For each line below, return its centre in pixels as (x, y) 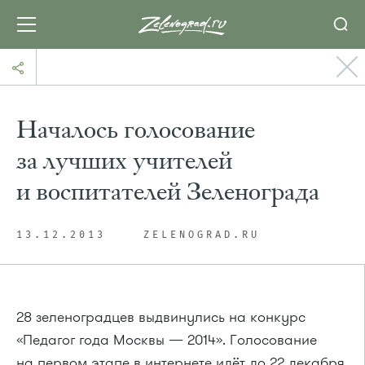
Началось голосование (136, 130)
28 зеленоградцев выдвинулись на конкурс (161, 317)
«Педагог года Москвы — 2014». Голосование (167, 340)
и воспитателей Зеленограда (168, 191)
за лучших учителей (124, 161)
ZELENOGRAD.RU (202, 235)
